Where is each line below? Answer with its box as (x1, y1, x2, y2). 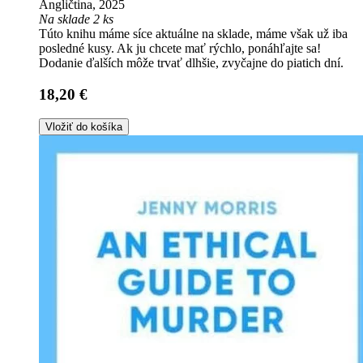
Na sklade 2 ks (39, 12, 113, 26)
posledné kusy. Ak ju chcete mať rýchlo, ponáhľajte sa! (39, 41, 321, 55)
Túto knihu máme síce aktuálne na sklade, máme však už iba (39, 27, 348, 41)
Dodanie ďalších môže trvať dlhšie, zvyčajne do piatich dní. (39, 56, 344, 70)
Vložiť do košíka (45, 121, 122, 134)
